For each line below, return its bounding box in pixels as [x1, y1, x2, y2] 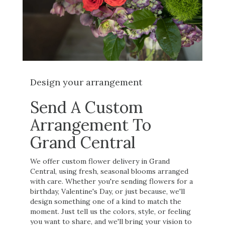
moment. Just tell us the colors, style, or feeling [30, 206, 191, 216]
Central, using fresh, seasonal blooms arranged [30, 166, 188, 176]
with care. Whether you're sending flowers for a [30, 176, 193, 186]
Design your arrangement [30, 76, 142, 88]
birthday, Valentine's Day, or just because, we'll [30, 186, 185, 196]
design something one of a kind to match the [30, 196, 181, 206]
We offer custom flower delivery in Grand [30, 156, 170, 166]
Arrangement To [30, 114, 151, 135]
